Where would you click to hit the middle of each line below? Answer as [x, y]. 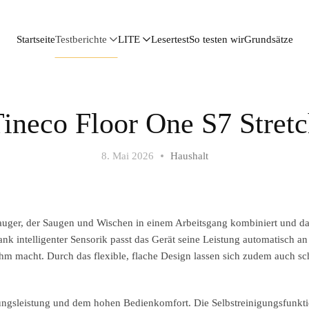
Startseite [36, 39]
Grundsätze [268, 39]
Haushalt [189, 156]
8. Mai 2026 [127, 156]
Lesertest [170, 39]
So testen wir [216, 39]
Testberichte [81, 39]
